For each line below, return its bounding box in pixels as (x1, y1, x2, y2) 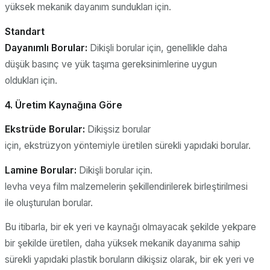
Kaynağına (49, 99, 99, 111)
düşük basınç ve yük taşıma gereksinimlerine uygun (5, 58, 217, 70)
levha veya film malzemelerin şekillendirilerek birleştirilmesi (5, 180, 248, 192)
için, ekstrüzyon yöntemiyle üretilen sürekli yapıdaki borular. (5, 140, 251, 152)
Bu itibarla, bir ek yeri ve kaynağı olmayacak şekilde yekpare (5, 221, 256, 233)
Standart (5, 25, 45, 37)
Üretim (15, 99, 49, 111)
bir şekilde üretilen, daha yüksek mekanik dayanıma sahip (5, 237, 240, 250)
